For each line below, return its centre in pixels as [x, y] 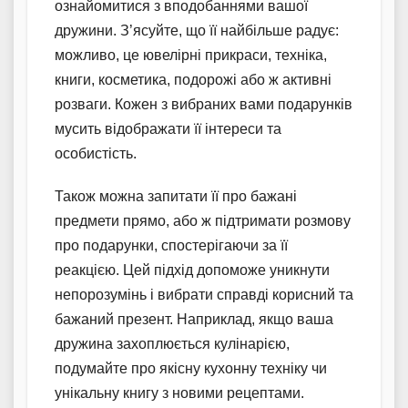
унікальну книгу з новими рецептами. [179, 393]
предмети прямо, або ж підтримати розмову [203, 220]
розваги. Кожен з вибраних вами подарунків [204, 104]
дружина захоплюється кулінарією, [172, 343]
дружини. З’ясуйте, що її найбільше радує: [197, 30]
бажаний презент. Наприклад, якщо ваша [194, 319]
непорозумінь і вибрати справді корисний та [204, 294]
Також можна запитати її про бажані [176, 196]
